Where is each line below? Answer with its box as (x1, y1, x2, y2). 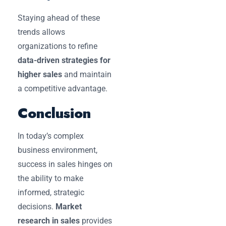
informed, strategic (18, 187, 84, 197)
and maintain (62, 69, 111, 79)
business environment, (18, 145, 97, 155)
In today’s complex (18, 131, 84, 141)
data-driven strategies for (18, 55, 110, 65)
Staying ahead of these (18, 13, 100, 23)
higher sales (18, 69, 62, 79)
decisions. (18, 201, 55, 211)
